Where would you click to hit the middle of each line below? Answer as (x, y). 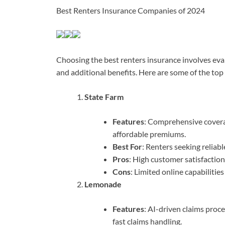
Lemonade (103, 184)
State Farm (104, 97)
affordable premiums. (149, 134)
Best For (127, 147)
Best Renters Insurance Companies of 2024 (131, 11)
